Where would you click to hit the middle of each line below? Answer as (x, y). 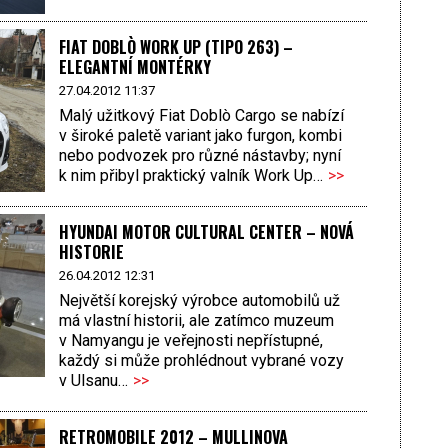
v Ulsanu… (93, 381)
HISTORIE (91, 251)
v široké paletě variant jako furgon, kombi (200, 136)
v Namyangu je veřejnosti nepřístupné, (190, 341)
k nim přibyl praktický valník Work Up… (190, 176)
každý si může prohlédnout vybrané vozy (201, 361)
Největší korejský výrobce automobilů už (199, 301)
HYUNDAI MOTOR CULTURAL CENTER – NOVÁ (206, 231)
